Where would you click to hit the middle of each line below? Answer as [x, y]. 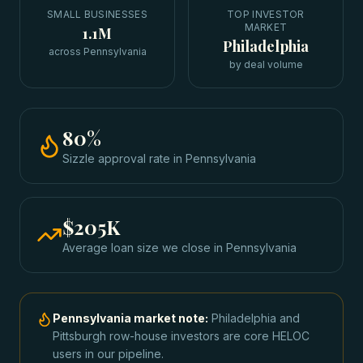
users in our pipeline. [108, 354]
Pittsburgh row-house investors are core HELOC [181, 336]
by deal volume [266, 64]
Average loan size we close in [144, 248]
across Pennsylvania [97, 51]
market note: [170, 318]
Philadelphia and [256, 318]
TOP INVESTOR [266, 14]
